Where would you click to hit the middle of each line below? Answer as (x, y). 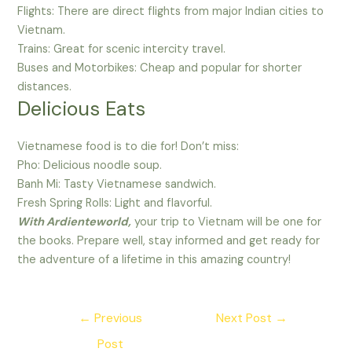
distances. (45, 87)
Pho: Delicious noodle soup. (90, 166)
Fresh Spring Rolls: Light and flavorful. (115, 203)
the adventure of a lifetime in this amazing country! (154, 260)
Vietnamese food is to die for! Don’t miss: (128, 147)
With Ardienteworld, (75, 222)
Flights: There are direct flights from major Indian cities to (171, 12)
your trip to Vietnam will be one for (227, 222)
